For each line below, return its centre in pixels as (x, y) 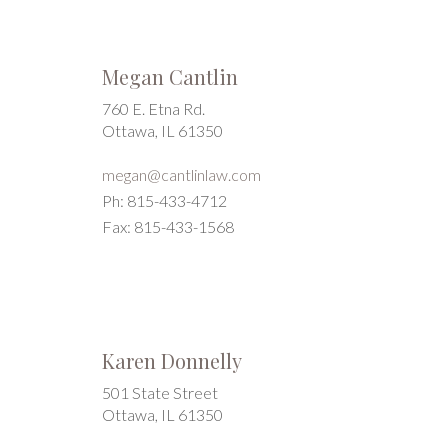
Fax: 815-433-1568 (168, 226)
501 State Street (160, 392)
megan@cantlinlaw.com (181, 174)
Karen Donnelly (172, 360)
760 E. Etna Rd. (153, 108)
